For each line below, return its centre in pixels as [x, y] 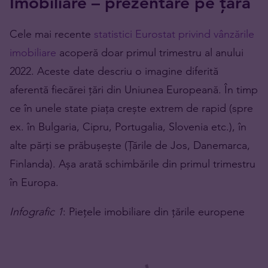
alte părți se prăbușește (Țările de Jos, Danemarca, [130, 145]
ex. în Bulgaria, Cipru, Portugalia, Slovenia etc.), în [128, 127]
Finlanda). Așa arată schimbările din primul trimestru [133, 164]
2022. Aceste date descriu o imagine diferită [114, 71]
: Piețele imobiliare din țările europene [154, 212]
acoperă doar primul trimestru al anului [151, 53]
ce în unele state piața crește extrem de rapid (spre [131, 108]
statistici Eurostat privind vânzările [174, 34]
